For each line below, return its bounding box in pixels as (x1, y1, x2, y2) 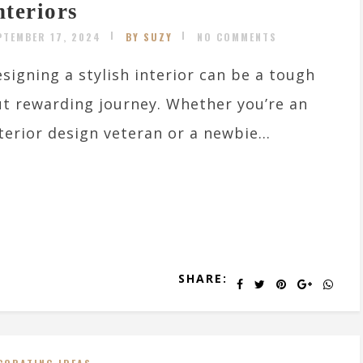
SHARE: (178, 270, 228, 286)
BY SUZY (126, 30, 173, 44)
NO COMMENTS (197, 30, 277, 44)
